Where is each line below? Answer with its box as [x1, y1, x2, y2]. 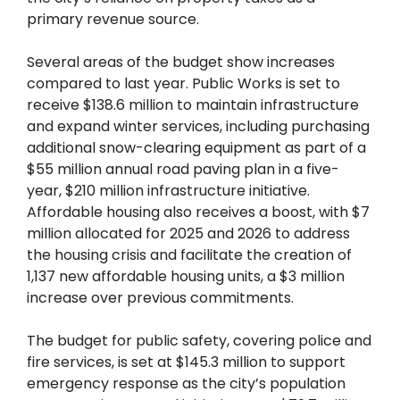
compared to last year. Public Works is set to [27, 73, 340, 94]
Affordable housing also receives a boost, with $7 [27, 202, 370, 222]
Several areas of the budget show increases [27, 52, 335, 72]
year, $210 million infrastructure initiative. [27, 180, 310, 201]
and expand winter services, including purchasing [27, 116, 370, 137]
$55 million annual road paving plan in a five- [27, 159, 339, 179]
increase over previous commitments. [27, 287, 294, 308]
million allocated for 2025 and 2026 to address [27, 223, 350, 244]
